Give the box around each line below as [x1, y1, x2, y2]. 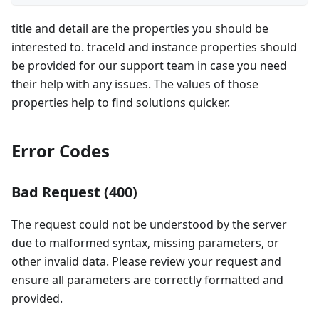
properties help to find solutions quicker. [11, 95, 230, 110]
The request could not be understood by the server [11, 216, 287, 232]
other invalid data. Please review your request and [11, 253, 281, 269]
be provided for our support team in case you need [11, 58, 287, 73]
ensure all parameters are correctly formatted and [11, 272, 283, 288]
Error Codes [11, 139, 110, 162]
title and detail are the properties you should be [11, 21, 268, 36]
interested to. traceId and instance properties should [11, 39, 297, 55]
